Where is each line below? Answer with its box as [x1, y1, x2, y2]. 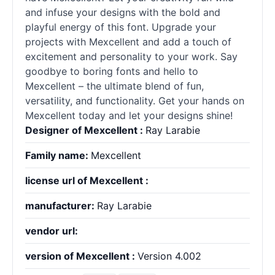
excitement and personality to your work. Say [25, 50, 238, 63]
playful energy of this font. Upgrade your [25, 21, 216, 33]
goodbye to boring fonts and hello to [25, 65, 198, 77]
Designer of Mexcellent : [25, 124, 145, 136]
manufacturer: [25, 199, 97, 212]
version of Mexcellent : [25, 250, 137, 262]
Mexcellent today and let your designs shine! [25, 109, 233, 122]
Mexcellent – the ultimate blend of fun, [25, 80, 204, 92]
